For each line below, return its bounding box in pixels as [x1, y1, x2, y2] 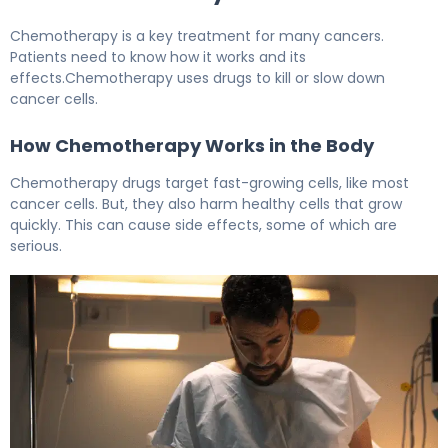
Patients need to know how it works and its [10, 46, 306, 67]
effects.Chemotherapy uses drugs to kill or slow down [10, 67, 385, 88]
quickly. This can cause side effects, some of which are [10, 214, 397, 235]
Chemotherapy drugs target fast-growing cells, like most [10, 172, 409, 193]
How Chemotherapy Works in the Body [10, 132, 374, 158]
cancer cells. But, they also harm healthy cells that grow [10, 193, 402, 214]
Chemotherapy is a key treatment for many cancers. [10, 25, 384, 46]
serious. [10, 235, 62, 256]
